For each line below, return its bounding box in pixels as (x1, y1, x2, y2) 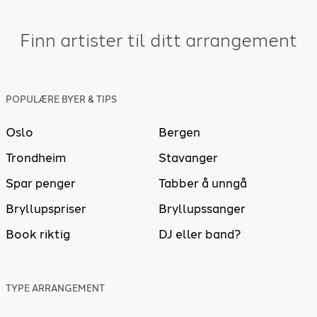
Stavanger (158, 151, 218, 166)
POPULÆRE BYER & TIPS (6, 94, 117, 105)
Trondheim (6, 151, 66, 166)
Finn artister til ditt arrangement (20, 29, 297, 51)
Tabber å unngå (158, 176, 247, 191)
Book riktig (6, 227, 70, 242)
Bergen (158, 125, 200, 140)
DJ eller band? (158, 227, 241, 242)
